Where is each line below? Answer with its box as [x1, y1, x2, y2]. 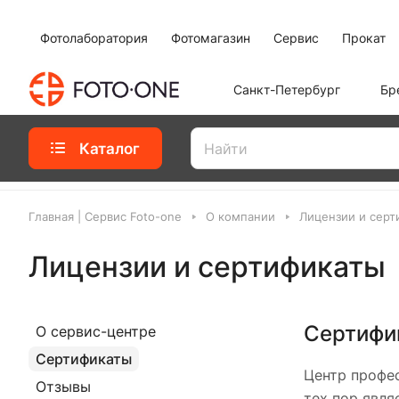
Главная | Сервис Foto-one [28, 209, 182, 224]
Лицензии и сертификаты [28, 249, 386, 284]
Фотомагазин [171, 29, 250, 45]
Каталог [79, 138, 140, 158]
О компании [206, 209, 275, 224]
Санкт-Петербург [232, 81, 340, 97]
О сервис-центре [36, 322, 156, 340]
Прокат [342, 29, 386, 45]
